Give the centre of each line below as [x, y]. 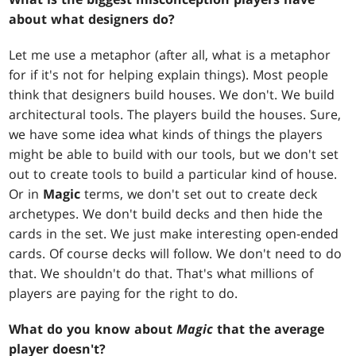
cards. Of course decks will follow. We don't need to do [176, 254]
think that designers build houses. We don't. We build [172, 95]
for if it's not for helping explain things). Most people [169, 75]
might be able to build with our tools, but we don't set [174, 155]
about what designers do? [92, 19]
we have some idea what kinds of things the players [166, 135]
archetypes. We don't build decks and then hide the [166, 214]
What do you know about [93, 329]
